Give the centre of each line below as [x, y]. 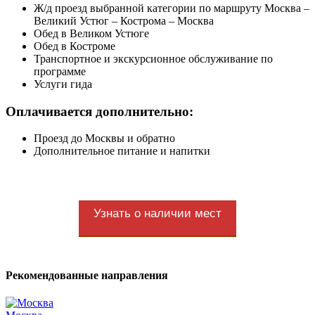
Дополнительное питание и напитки [122, 151]
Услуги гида [63, 84]
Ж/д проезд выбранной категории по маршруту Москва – [172, 8]
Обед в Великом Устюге [91, 34]
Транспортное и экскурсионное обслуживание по [153, 59]
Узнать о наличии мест [157, 213]
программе [60, 72]
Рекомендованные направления [87, 275]
